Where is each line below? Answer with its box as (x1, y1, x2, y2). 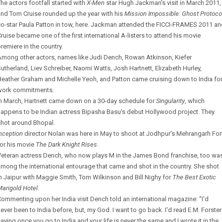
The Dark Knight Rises (36, 141, 97, 148)
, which (185, 97, 205, 105)
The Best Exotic (172, 173, 216, 181)
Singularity (156, 97, 185, 105)
